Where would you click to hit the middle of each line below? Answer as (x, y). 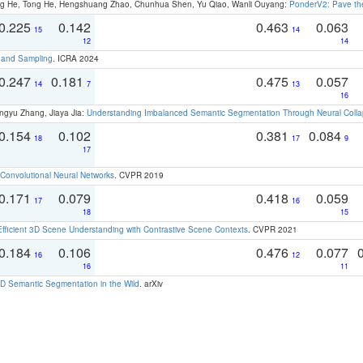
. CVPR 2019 (139, 175)
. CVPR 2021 (273, 229)
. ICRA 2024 (76, 58)
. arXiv (151, 283)
